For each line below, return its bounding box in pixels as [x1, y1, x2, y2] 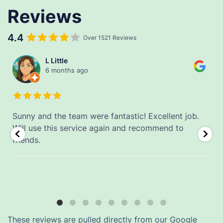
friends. [12, 134, 40, 145]
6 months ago [45, 66, 88, 74]
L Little [45, 56, 68, 65]
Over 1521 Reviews [83, 33, 136, 41]
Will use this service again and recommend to [12, 122, 184, 133]
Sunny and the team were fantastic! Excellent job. [12, 111, 199, 121]
